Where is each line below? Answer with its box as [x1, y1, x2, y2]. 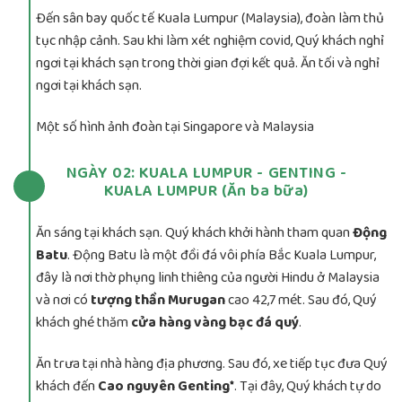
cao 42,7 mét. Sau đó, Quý [225, 289, 377, 312]
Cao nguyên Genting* [95, 375, 234, 398]
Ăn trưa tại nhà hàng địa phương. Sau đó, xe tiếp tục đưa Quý [36, 353, 388, 376]
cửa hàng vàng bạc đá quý [131, 311, 299, 335]
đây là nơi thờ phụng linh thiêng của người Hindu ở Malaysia [36, 267, 380, 290]
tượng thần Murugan [91, 289, 225, 312]
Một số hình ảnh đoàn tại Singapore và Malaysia [36, 115, 314, 138]
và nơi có [36, 289, 91, 312]
